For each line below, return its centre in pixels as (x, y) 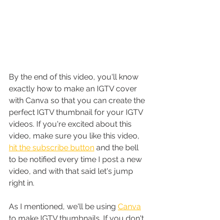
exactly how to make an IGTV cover (74, 88)
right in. (22, 183)
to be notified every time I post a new (76, 159)
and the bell (117, 147)
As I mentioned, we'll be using (63, 206)
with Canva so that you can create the (78, 100)
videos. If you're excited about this (71, 124)
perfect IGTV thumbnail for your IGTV (77, 112)
